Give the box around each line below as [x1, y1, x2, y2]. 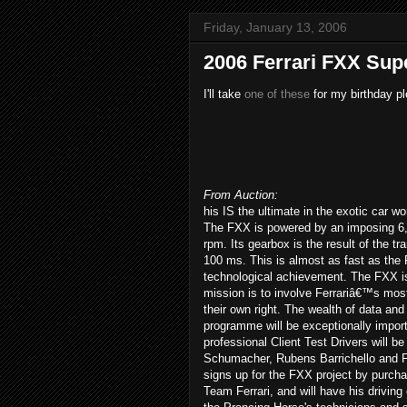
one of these [244, 87, 310, 101]
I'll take [203, 87, 244, 101]
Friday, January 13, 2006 [203, 20, 347, 35]
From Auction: [203, 188, 278, 202]
